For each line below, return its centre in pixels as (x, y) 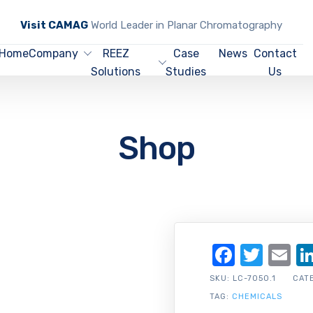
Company (54, 53)
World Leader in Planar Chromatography (185, 25)
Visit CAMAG (54, 25)
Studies (186, 72)
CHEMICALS (257, 297)
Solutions (116, 72)
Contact (275, 53)
